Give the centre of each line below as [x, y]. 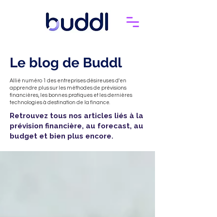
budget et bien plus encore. [62, 136]
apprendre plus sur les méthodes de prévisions [68, 88]
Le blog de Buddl [66, 63]
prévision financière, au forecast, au [77, 126]
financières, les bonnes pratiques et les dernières [71, 95]
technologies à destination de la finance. [60, 102]
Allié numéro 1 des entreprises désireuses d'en [68, 81]
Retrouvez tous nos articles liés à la [77, 116]
